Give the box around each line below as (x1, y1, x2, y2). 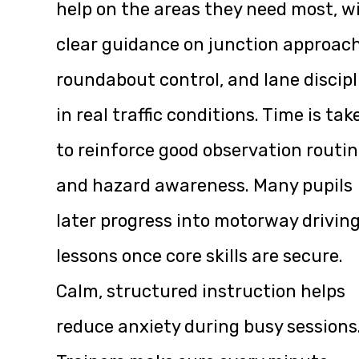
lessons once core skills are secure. (56, 245, 343, 268)
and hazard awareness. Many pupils (56, 175, 353, 197)
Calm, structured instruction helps (56, 280, 345, 303)
